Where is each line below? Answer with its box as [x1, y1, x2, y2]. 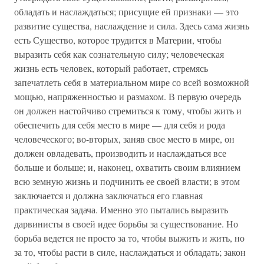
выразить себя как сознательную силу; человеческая [14, 48, 224, 60]
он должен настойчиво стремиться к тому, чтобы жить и [14, 104, 242, 117]
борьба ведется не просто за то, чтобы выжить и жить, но [14, 232, 245, 244]
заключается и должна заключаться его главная [14, 189, 203, 202]
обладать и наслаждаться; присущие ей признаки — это [14, 5, 239, 18]
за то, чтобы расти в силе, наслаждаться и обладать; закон [14, 246, 246, 258]
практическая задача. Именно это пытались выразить [14, 203, 228, 216]
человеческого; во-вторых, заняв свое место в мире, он [14, 133, 235, 145]
